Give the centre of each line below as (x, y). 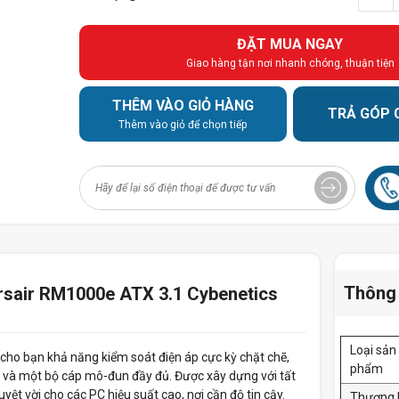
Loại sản (373, 350)
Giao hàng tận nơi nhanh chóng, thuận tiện (290, 64)
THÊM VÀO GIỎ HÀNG (183, 106)
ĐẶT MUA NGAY (290, 45)
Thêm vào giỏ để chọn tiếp (183, 125)
